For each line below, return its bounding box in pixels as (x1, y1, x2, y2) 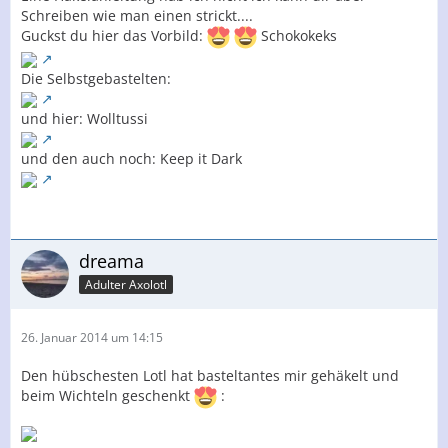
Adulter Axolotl (85, 275, 167, 293)
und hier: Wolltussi (21, 109, 148, 128)
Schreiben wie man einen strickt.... (21, 6, 253, 25)
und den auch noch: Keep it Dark (21, 149, 242, 168)
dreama (79, 249, 144, 273)
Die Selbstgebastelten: (21, 69, 171, 88)
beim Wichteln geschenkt (21, 386, 194, 406)
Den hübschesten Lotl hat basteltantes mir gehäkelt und (21, 366, 399, 385)
